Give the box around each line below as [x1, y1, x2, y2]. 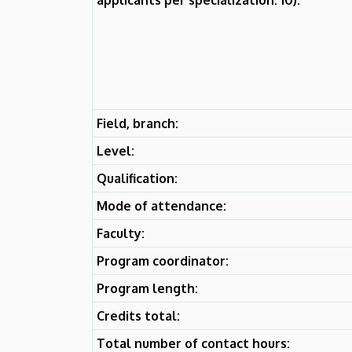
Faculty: [97, 225, 145, 241]
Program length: [97, 280, 198, 296]
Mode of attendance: [97, 197, 226, 214]
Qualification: [97, 170, 178, 186]
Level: [97, 142, 134, 159]
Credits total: [97, 307, 180, 324]
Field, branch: [97, 115, 178, 131]
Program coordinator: [97, 252, 229, 269]
